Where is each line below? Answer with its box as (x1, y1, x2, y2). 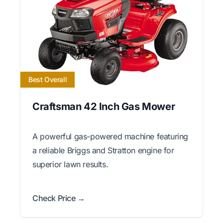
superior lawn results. (32, 159, 109, 169)
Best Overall (28, 75, 67, 84)
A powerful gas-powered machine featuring (32, 131, 189, 141)
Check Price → (32, 193, 85, 203)
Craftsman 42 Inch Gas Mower (32, 100, 175, 112)
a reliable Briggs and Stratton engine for (32, 145, 174, 155)
